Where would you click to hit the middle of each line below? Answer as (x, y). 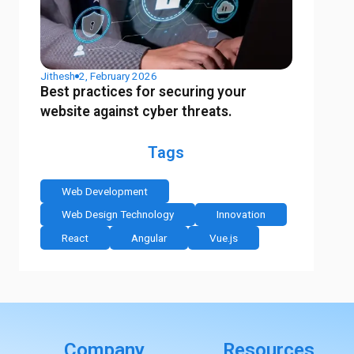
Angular (149, 237)
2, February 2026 (119, 76)
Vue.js (224, 237)
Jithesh (58, 76)
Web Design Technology (118, 215)
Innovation (241, 215)
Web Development (105, 191)
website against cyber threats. (137, 112)
